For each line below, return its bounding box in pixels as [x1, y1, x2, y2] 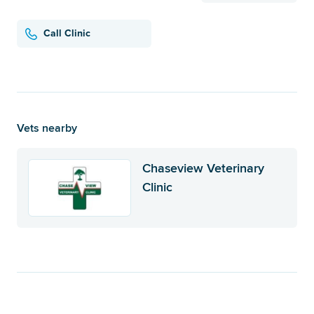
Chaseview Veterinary [142, 158, 265, 177]
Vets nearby [17, 119, 77, 136]
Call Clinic [43, 27, 90, 39]
